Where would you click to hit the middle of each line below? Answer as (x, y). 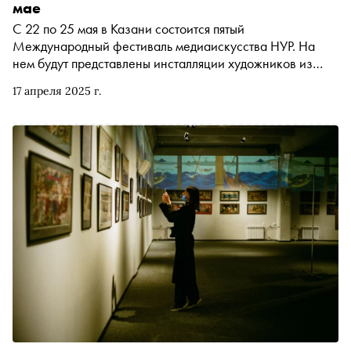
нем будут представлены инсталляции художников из (163, 63)
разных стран (51, 80)
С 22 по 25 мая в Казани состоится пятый (128, 28)
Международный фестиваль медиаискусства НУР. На (164, 45)
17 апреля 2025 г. (57, 90)
